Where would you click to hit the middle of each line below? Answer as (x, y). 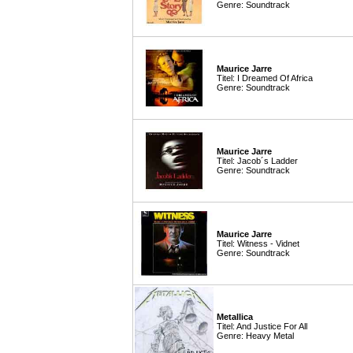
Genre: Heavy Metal (255, 336)
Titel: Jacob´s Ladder (257, 161)
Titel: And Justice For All (262, 326)
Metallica (235, 317)
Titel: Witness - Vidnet (258, 243)
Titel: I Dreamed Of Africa (265, 78)
